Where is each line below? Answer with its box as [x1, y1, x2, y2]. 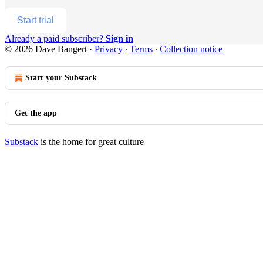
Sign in [106, 33, 133, 43]
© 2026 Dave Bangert [5, 43, 87, 54]
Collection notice [160, 43, 222, 54]
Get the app [15, 108, 57, 117]
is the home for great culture [38, 136, 144, 147]
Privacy [95, 43, 123, 54]
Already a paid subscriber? [5, 33, 106, 43]
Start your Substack [25, 73, 97, 82]
